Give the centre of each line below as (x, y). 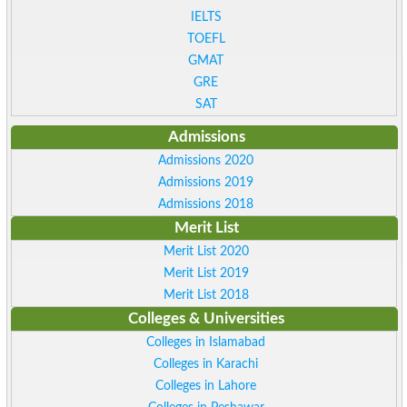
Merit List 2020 (206, 252)
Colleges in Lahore (206, 386)
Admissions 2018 (206, 204)
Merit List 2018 (206, 295)
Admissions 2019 (206, 183)
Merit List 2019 (206, 273)
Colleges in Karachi (206, 364)
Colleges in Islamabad (206, 342)
